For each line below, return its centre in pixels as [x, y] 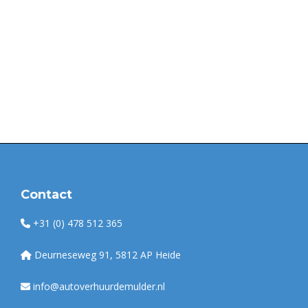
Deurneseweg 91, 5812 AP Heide [108, 255]
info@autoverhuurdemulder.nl [99, 286]
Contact [46, 195]
